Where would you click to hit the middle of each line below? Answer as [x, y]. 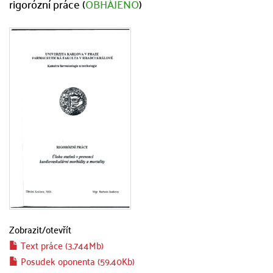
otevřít [58, 229]
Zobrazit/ [27, 229]
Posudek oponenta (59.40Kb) [76, 261]
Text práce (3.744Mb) [61, 245]
